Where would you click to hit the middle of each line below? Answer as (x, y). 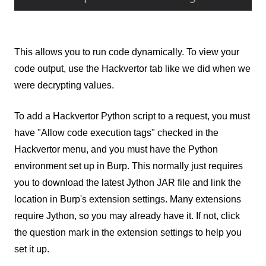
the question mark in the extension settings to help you (128, 232)
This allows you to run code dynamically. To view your (127, 52)
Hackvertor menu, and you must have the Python (116, 149)
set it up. (32, 249)
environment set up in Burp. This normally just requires (129, 166)
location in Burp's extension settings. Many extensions (128, 199)
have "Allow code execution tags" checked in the (116, 132)
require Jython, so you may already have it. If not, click (127, 216)
